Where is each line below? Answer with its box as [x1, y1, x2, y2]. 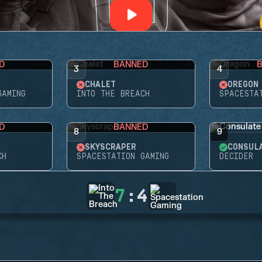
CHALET [84, 80, 116, 89]
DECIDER [219, 152, 254, 161]
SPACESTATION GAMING [76, 152, 169, 161]
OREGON [227, 80, 259, 89]
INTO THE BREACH [76, 89, 150, 99]
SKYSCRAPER [84, 143, 136, 152]
